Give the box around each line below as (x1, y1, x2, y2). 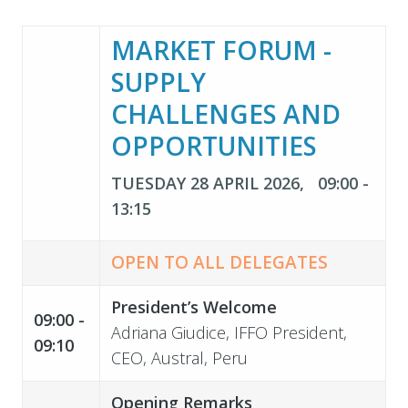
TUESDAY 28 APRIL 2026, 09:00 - (110, 172, 369, 194)
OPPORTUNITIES (110, 127, 317, 163)
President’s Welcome (110, 295, 277, 318)
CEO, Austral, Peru (110, 346, 248, 369)
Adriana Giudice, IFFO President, (110, 321, 347, 343)
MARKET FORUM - (110, 32, 331, 67)
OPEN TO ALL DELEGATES (110, 250, 328, 274)
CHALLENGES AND (110, 96, 341, 131)
